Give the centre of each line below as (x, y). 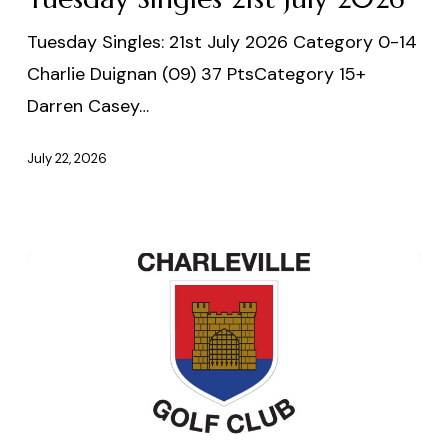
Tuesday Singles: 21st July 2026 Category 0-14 (221, 41)
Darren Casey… (87, 105)
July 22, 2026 (66, 159)
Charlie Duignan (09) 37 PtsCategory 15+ (196, 73)
